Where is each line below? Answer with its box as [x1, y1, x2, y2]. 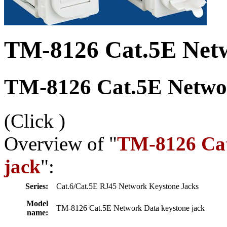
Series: [25, 181, 48, 191]
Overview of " [4, 132, 117, 155]
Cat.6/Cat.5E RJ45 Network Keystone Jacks [56, 181, 201, 191]
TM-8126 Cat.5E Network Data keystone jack [56, 203, 207, 212]
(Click [4, 109, 59, 132]
